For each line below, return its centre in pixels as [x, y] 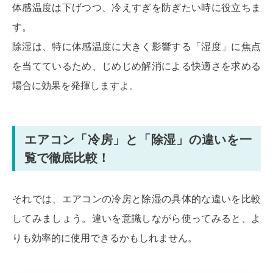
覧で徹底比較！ [67, 158]
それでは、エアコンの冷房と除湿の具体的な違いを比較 [136, 199]
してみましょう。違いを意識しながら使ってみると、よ [136, 219]
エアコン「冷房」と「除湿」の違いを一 [138, 140]
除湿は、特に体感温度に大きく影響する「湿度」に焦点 [136, 47]
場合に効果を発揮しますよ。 [76, 86]
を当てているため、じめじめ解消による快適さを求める [136, 66]
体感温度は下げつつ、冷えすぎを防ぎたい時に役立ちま [136, 8]
